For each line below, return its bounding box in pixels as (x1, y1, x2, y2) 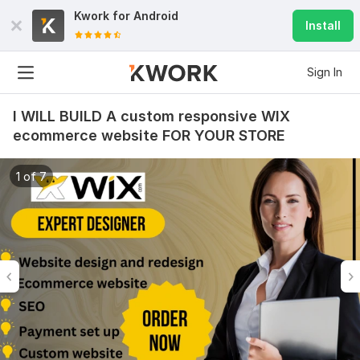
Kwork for (74, 9, 133, 22)
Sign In (307, 65, 342, 79)
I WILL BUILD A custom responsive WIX (13, 108, 290, 125)
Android (133, 9, 178, 22)
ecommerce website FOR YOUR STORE (13, 127, 285, 144)
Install (305, 18, 341, 32)
